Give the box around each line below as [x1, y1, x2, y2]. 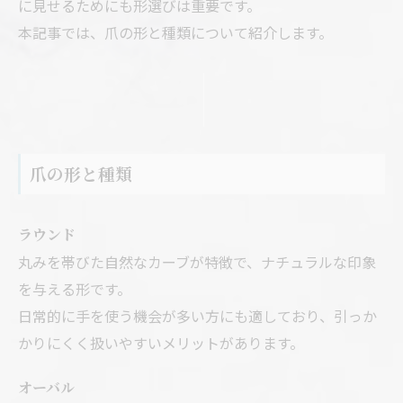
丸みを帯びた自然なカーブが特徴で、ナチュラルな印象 [18, 251, 376, 273]
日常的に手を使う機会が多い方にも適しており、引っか [18, 305, 377, 327]
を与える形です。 [18, 278, 131, 300]
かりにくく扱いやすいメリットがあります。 [18, 332, 304, 354]
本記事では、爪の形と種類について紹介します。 [18, 22, 333, 44]
